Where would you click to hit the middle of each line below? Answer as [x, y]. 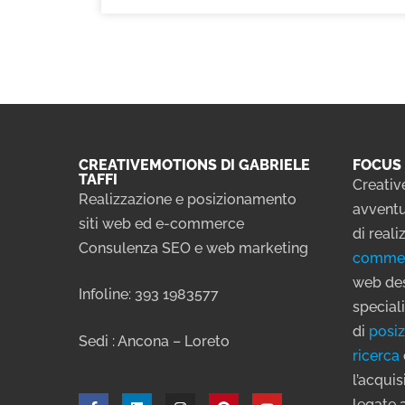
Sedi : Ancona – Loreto [154, 341]
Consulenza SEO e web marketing [193, 248]
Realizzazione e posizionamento [188, 199]
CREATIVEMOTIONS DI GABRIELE [194, 165]
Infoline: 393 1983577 [149, 295]
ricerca [376, 356]
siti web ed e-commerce [161, 224]
